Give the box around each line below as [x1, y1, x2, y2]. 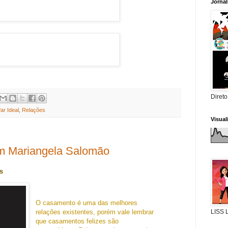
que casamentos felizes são [36, 217, 119, 225]
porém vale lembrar [97, 208, 154, 216]
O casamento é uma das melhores [36, 199, 138, 207]
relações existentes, [36, 208, 96, 216]
